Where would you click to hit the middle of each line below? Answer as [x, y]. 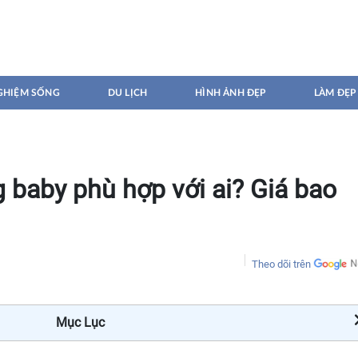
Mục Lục [80, 322]
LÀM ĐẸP [335, 93]
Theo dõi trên [281, 264]
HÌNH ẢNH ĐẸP [231, 93]
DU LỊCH [127, 93]
